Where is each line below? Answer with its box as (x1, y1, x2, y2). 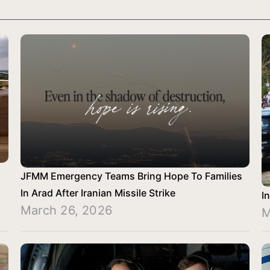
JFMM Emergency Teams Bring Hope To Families (20, 170, 242, 183)
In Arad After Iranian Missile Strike (20, 187, 175, 199)
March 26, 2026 (20, 203, 113, 218)
